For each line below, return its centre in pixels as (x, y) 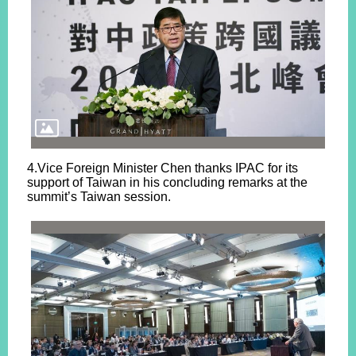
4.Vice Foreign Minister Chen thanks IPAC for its (163, 168)
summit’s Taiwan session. (99, 197)
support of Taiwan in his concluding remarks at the (167, 182)
